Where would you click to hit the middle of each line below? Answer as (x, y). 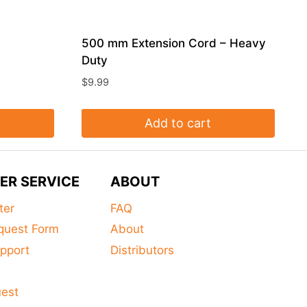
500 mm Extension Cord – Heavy (173, 44)
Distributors (142, 250)
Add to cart (178, 123)
